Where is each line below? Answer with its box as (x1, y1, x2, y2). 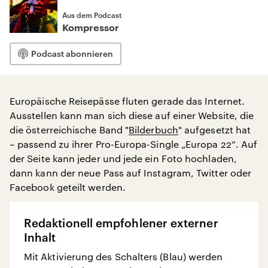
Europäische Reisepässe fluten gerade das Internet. (10, 95, 245, 106)
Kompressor (62, 23, 119, 33)
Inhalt (24, 231, 56, 244)
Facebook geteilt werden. (10, 181, 126, 193)
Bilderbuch (129, 124, 178, 135)
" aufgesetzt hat (178, 124, 251, 135)
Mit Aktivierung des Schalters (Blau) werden (24, 251, 223, 262)
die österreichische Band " (10, 124, 129, 135)
